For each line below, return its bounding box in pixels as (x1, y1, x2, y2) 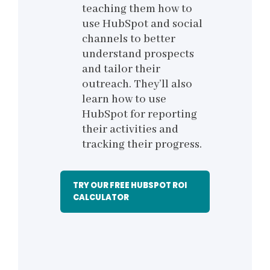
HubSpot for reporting (82, 107, 197, 122)
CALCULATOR (73, 192, 129, 204)
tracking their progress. (82, 137, 202, 152)
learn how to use (82, 92, 166, 107)
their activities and (82, 122, 178, 137)
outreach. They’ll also (82, 77, 192, 92)
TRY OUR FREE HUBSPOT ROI (73, 180, 187, 192)
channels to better (82, 32, 175, 47)
